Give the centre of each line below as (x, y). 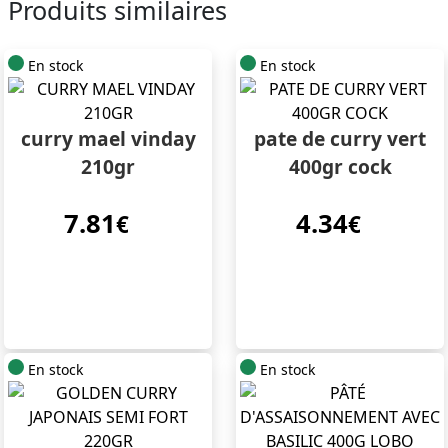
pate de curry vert (340, 139)
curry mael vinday (108, 139)
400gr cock (340, 167)
